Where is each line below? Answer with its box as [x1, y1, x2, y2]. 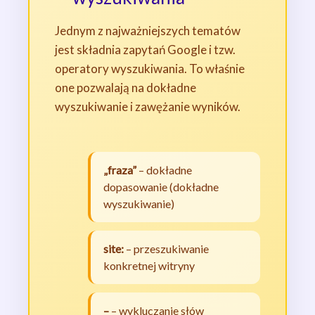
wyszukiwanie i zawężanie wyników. [55, 99, 240, 115]
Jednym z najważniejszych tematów [55, 23, 240, 39]
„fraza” [103, 163, 136, 177]
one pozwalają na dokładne [55, 80, 196, 96]
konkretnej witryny [103, 259, 195, 273]
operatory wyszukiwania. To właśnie [55, 61, 245, 77]
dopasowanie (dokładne [103, 180, 219, 194]
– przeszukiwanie [123, 242, 209, 256]
